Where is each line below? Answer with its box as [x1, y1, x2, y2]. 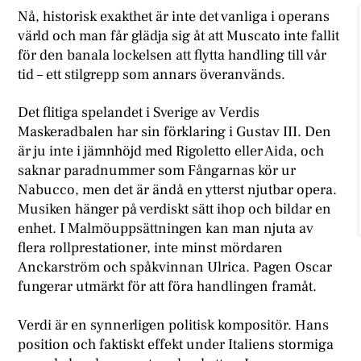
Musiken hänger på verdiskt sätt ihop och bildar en [18, 200, 332, 219]
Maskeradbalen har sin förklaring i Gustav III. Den [18, 122, 332, 142]
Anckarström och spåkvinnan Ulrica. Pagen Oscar [18, 258, 333, 277]
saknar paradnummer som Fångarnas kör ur [18, 161, 297, 180]
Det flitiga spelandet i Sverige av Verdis [18, 103, 260, 122]
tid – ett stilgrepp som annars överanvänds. [18, 64, 286, 84]
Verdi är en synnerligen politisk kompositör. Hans [18, 315, 330, 334]
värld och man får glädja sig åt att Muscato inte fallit [18, 26, 340, 45]
